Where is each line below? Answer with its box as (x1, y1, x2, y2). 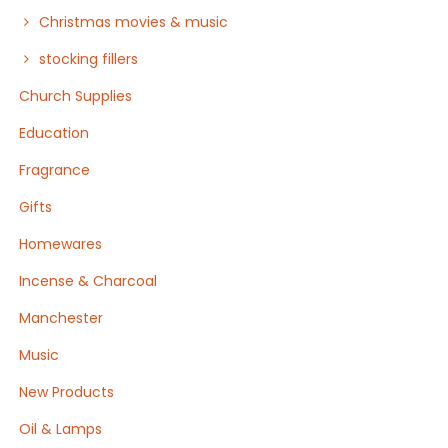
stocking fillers (39, 49, 139, 69)
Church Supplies (19, 86, 133, 106)
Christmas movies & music (39, 12, 229, 32)
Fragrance (19, 160, 91, 180)
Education (19, 123, 90, 143)
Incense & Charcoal (19, 271, 158, 291)
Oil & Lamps (19, 419, 103, 439)
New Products (19, 382, 115, 402)
